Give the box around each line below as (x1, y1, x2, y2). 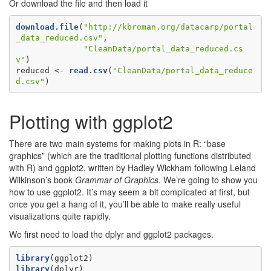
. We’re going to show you (158, 174, 258, 186)
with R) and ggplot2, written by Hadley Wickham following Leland (9, 162, 256, 174)
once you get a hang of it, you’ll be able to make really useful (9, 198, 241, 210)
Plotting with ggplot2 (9, 108, 173, 134)
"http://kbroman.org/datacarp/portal (83, 22, 253, 31)
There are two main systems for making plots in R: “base (9, 137, 226, 149)
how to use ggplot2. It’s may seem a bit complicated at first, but (9, 186, 250, 198)
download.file (15, 22, 79, 31)
